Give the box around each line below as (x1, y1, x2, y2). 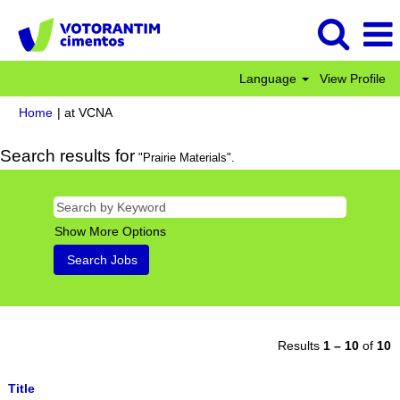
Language (239, 71, 301, 86)
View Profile (320, 71, 386, 86)
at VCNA (64, 105, 112, 120)
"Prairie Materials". (135, 151, 235, 164)
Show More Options (54, 224, 166, 238)
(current (112, 104, 156, 119)
